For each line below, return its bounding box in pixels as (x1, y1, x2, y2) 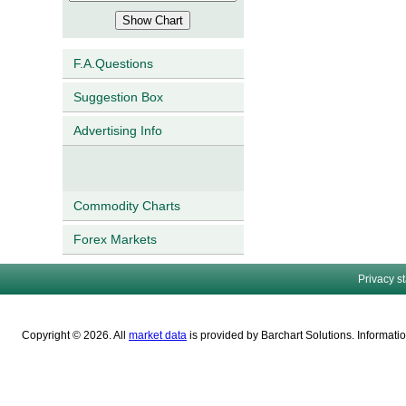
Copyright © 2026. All (22, 329, 129, 342)
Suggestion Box (72, 90, 163, 104)
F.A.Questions (72, 56, 153, 71)
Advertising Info (72, 123, 162, 138)
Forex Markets (72, 232, 157, 246)
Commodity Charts (72, 198, 180, 213)
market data (129, 329, 187, 342)
